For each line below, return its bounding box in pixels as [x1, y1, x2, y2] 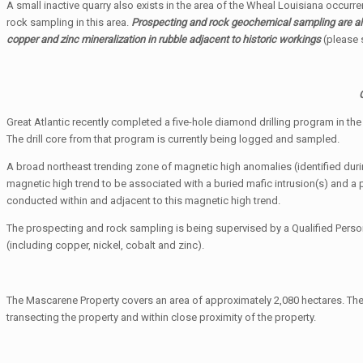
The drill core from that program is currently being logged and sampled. [6, 132, 340, 145]
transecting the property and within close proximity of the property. [6, 310, 316, 323]
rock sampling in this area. [6, 15, 129, 28]
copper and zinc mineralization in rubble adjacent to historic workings [6, 32, 323, 45]
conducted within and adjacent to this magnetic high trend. [6, 194, 280, 207]
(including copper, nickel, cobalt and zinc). [6, 238, 204, 251]
